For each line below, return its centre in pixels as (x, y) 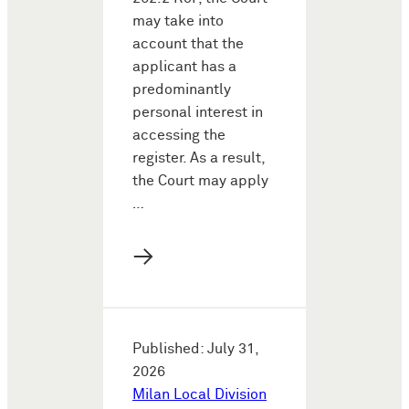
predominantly (182, 89)
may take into (178, 21)
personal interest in (198, 112)
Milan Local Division (199, 394)
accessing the (179, 135)
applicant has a (184, 67)
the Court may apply (200, 181)
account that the (188, 44)
